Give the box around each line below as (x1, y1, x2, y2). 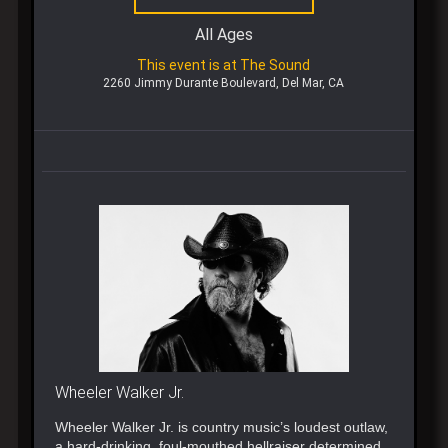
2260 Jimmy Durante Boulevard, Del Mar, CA (103, 76, 345, 90)
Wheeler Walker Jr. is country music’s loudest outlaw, (55, 418, 389, 435)
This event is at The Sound (137, 57, 311, 73)
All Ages (194, 25, 253, 44)
